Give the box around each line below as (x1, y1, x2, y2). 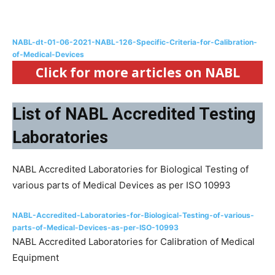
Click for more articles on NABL (35, 64, 240, 81)
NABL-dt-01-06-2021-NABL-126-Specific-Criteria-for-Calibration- (12, 37, 257, 47)
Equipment (12, 252, 59, 263)
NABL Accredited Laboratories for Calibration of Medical (12, 236, 255, 247)
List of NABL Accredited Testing (12, 104, 255, 124)
